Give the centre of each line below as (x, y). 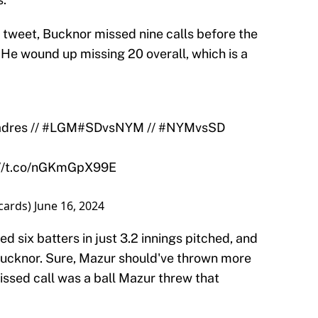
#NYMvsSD (192, 128)
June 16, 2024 (69, 206)
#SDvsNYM (111, 128)
